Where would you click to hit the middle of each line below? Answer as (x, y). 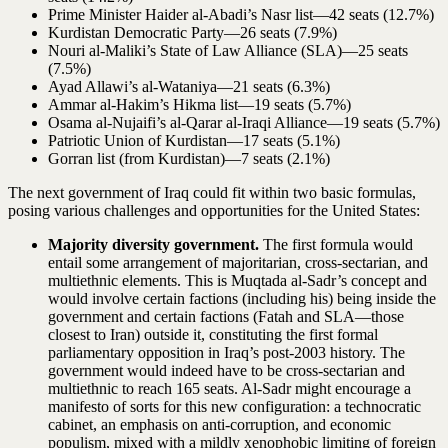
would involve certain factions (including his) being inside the (242, 298)
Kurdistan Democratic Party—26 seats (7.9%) (192, 32)
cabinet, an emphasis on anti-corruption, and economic (219, 424)
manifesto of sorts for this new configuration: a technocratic (234, 406)
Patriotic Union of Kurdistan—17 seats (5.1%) (194, 140)
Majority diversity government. (155, 244)
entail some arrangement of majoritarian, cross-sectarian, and (238, 262)
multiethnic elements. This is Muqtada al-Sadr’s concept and (237, 280)
